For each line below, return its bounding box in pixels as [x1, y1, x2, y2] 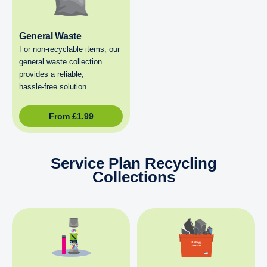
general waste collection [19, 57, 102, 66]
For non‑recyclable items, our [19, 45, 120, 54]
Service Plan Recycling [50, 154, 217, 172]
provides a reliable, [19, 70, 84, 79]
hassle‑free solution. [19, 82, 89, 91]
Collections [92, 168, 175, 186]
